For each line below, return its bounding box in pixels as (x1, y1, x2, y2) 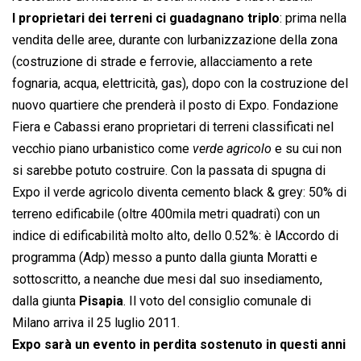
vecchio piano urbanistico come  (12, 141, 193, 157)
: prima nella (280, 10, 346, 27)
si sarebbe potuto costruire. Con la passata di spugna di (12, 163, 326, 179)
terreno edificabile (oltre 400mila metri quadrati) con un (12, 206, 320, 222)
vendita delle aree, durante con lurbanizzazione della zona (12, 32, 338, 48)
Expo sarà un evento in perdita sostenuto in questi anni (12, 337, 346, 353)
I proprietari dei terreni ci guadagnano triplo (12, 10, 280, 27)
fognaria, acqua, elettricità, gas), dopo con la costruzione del (12, 76, 348, 92)
